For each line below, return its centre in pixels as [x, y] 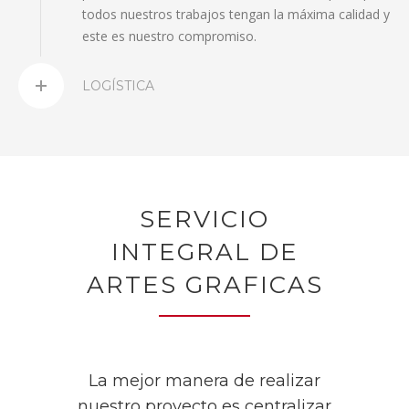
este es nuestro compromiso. [169, 37]
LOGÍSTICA [118, 86]
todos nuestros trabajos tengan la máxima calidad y [236, 15]
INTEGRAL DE [204, 252]
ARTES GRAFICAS [204, 285]
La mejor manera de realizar [204, 381]
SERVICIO [204, 220]
